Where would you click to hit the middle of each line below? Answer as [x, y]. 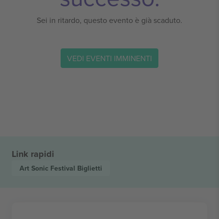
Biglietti [90, 168]
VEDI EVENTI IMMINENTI [109, 58]
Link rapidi [33, 154]
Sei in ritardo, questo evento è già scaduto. [109, 20]
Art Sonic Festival [48, 168]
